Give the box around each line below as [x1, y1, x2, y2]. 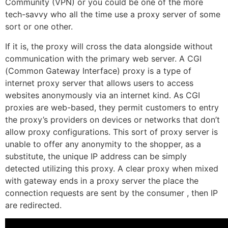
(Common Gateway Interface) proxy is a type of [5, 65, 191, 76]
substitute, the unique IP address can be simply [5, 151, 187, 161]
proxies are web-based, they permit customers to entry [5, 102, 219, 112]
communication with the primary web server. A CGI [5, 53, 202, 64]
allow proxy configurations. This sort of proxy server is [5, 126, 218, 137]
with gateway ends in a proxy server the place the [5, 175, 198, 186]
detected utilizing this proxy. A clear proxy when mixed [5, 163, 218, 174]
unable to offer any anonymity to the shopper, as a [5, 138, 201, 149]
